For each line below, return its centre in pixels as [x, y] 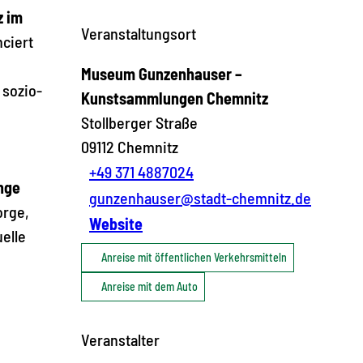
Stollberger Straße [139, 122]
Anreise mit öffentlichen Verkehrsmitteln [194, 257]
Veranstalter [120, 339]
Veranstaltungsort [139, 33]
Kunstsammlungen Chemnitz [175, 98]
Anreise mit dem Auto [149, 286]
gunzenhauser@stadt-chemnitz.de [200, 197]
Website [116, 223]
